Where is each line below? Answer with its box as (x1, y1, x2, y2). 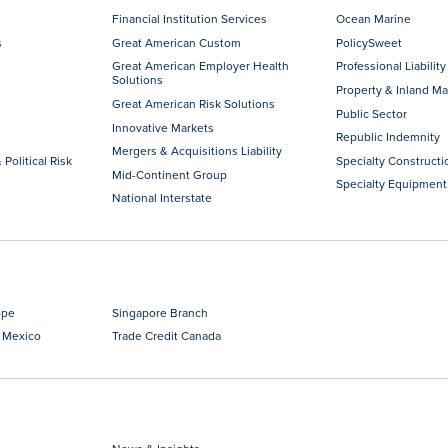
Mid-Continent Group (112, 165, 228, 183)
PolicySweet (335, 33, 402, 51)
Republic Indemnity (335, 128, 440, 146)
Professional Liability (335, 57, 446, 75)
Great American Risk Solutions (112, 94, 276, 112)
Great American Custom (112, 33, 242, 51)
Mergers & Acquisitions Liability (112, 142, 283, 160)
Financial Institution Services (112, 10, 268, 28)
